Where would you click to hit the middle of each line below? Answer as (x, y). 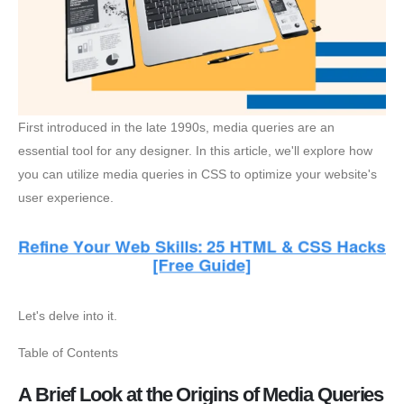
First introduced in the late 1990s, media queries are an (176, 127)
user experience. (66, 197)
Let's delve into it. (68, 316)
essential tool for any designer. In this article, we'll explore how (195, 150)
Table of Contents (68, 352)
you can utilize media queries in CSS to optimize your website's (197, 174)
